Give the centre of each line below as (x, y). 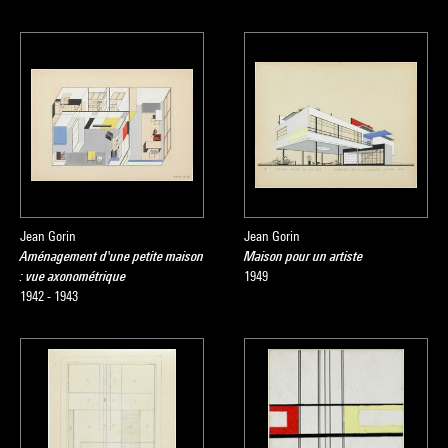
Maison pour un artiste (303, 256)
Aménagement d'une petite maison (112, 256)
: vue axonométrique (73, 276)
